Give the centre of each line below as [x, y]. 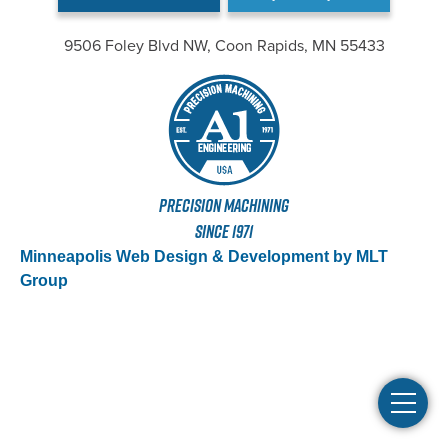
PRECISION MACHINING [224, 205]
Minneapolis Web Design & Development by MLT [204, 256]
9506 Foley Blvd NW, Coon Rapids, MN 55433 [224, 45]
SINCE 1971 [224, 231]
